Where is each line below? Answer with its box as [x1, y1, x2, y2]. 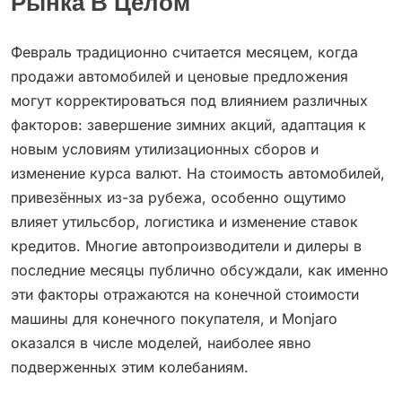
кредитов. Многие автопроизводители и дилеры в [11, 237, 362, 256]
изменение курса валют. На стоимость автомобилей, [11, 164, 385, 183]
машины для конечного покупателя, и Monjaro [11, 310, 337, 328]
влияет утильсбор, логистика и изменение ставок [11, 213, 358, 232]
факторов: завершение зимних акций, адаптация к [11, 116, 366, 135]
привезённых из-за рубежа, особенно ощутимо [11, 188, 346, 207]
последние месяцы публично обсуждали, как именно [11, 261, 389, 280]
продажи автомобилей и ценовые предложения [11, 67, 348, 86]
